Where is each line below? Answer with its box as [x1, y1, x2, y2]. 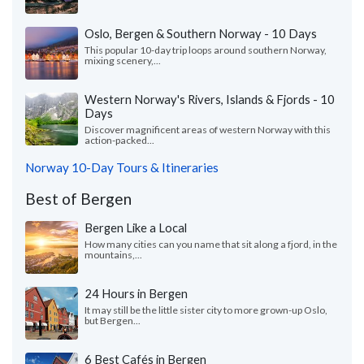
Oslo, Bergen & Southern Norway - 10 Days [84, 26, 317, 41]
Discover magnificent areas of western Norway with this [84, 123, 331, 136]
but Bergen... [84, 314, 141, 327]
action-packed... [84, 134, 154, 147]
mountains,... [84, 249, 142, 262]
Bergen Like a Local [84, 220, 187, 236]
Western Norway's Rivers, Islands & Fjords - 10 [84, 92, 335, 107]
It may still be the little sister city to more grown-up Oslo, [84, 304, 327, 317]
